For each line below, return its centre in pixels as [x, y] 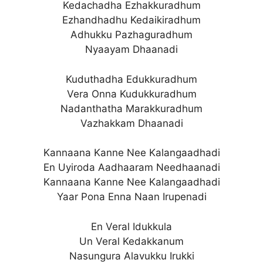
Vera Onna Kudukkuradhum [131, 94]
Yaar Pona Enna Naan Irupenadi [131, 197]
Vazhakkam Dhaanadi [131, 123]
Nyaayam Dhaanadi [131, 49]
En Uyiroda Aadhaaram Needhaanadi [131, 167]
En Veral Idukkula [131, 226]
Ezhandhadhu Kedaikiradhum [131, 20]
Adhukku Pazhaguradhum [131, 35]
